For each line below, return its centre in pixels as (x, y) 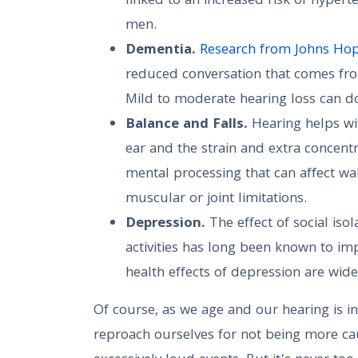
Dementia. (161, 51)
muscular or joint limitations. (216, 199)
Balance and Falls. (187, 125)
